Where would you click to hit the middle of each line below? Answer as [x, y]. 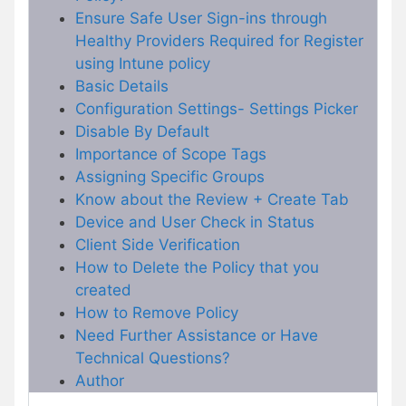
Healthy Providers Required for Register [219, 40]
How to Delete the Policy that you [197, 267]
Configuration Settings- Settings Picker [217, 108]
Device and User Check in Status [195, 222]
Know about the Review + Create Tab [212, 199]
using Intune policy [143, 63]
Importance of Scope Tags [171, 154]
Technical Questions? [153, 358]
